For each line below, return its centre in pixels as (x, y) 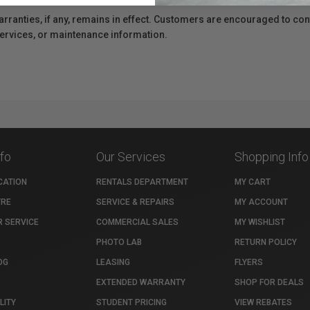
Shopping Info (272, 157)
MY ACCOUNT (261, 202)
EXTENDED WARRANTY (141, 282)
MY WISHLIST (260, 222)
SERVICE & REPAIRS (135, 202)
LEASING (113, 262)
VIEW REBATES (263, 302)
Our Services (131, 157)
